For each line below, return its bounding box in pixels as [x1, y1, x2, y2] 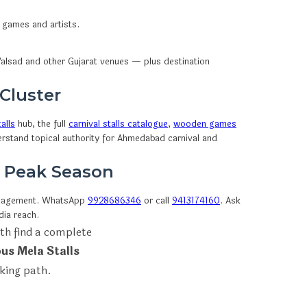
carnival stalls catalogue [69, 116, 168, 131]
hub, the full [15, 116, 69, 131]
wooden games [173, 116, 236, 131]
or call [141, 193, 172, 208]
